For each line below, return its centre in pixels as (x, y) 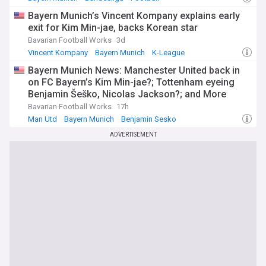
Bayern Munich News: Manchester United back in (134, 70)
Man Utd (42, 119)
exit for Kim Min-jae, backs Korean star (113, 28)
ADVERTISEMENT (133, 134)
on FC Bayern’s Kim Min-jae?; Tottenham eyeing (131, 82)
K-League (168, 53)
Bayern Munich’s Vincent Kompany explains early (134, 16)
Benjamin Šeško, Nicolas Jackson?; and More (127, 94)
